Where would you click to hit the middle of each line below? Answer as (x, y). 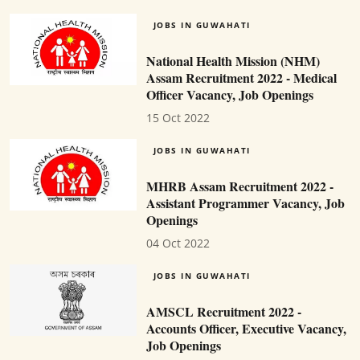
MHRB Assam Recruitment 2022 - (239, 186)
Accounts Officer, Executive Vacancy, (246, 328)
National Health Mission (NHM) (233, 61)
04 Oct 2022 (178, 243)
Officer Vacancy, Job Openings (229, 94)
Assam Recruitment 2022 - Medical (241, 78)
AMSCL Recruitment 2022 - (223, 311)
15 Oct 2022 (178, 118)
